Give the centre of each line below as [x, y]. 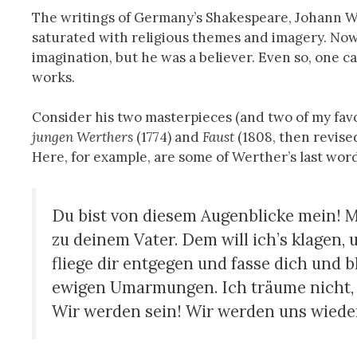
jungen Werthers [82, 137]
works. [53, 77]
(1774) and [168, 137]
